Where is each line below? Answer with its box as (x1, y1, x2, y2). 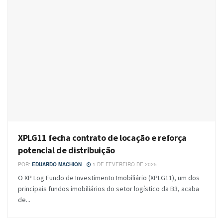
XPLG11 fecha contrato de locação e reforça (18, 131, 187, 143)
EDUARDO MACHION (32, 160, 82, 168)
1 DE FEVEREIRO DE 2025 (91, 160, 157, 168)
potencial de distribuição (18, 144, 115, 156)
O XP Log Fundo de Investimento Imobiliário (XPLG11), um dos (18, 173, 200, 182)
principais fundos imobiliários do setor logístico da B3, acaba (18, 184, 199, 193)
